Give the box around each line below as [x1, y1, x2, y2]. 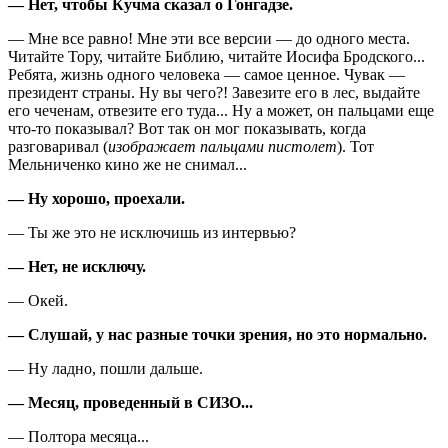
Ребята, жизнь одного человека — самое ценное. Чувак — [8, 65, 405, 83]
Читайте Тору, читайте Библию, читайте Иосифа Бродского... [8, 47, 425, 65]
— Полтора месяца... [8, 427, 149, 445]
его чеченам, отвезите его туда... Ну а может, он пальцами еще [8, 101, 434, 119]
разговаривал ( [8, 137, 108, 155]
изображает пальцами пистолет [108, 137, 337, 155]
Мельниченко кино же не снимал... [8, 155, 247, 173]
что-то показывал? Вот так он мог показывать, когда [8, 119, 366, 137]
